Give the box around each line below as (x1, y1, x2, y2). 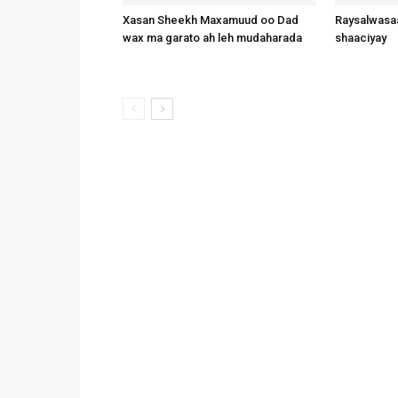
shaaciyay (335, 31, 386, 45)
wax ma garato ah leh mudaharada (123, 31, 302, 45)
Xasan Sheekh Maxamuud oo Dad (123, 13, 298, 28)
